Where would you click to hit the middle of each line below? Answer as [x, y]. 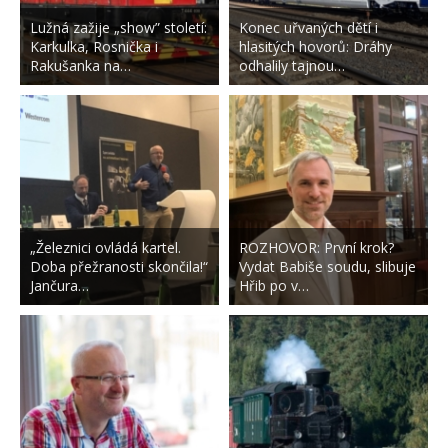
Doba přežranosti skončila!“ [119, 266]
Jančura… [59, 285]
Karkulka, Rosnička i [94, 46]
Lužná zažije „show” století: [118, 27]
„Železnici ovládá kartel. [105, 247]
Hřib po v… [273, 285]
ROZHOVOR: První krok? [316, 247]
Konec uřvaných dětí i [308, 27]
